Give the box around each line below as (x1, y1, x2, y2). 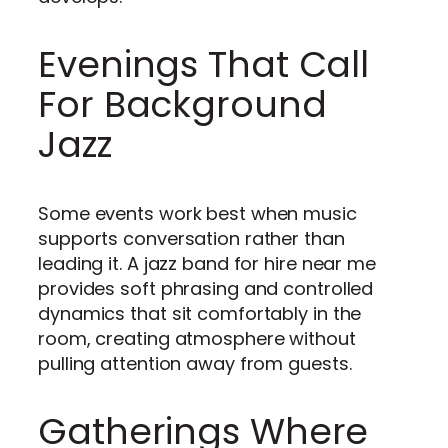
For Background (38, 78, 327, 130)
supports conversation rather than (38, 225, 345, 251)
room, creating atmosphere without (38, 325, 356, 351)
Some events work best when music (38, 200, 357, 226)
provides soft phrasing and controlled (38, 275, 374, 301)
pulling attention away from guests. (38, 350, 352, 376)
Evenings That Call (38, 38, 370, 90)
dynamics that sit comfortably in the (38, 300, 362, 326)
